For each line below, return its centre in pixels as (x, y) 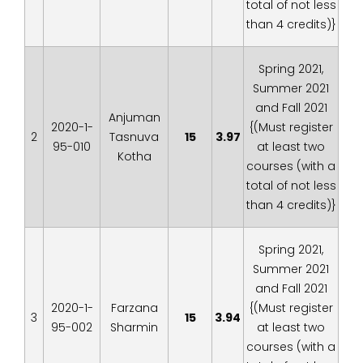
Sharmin (134, 327)
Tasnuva (134, 137)
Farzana (134, 308)
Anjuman (134, 117)
